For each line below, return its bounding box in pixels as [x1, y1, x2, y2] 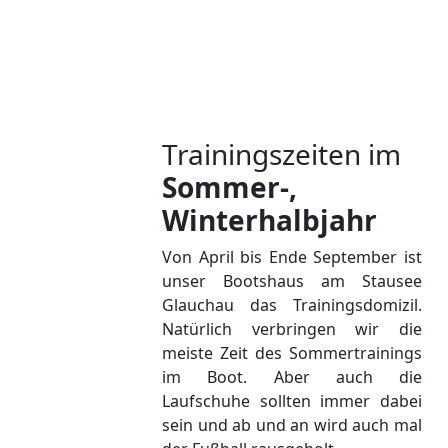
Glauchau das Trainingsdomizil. [162, 294, 422, 316]
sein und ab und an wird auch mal [162, 414, 422, 436]
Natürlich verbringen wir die [162, 318, 422, 340]
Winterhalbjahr [162, 201, 377, 239]
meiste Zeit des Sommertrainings [162, 342, 422, 364]
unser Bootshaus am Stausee [162, 270, 422, 292]
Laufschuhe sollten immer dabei [162, 390, 422, 412]
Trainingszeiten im [162, 135, 401, 173]
